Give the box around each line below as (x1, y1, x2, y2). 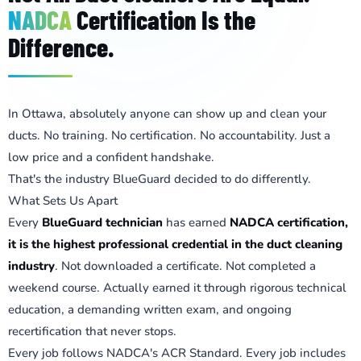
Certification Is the (72, 3, 255, 35)
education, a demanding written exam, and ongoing (8, 301, 292, 317)
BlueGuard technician (42, 214, 163, 230)
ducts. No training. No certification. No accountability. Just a (8, 127, 330, 143)
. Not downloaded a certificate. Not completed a (55, 257, 316, 274)
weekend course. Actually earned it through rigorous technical (8, 279, 346, 296)
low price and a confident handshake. (8, 148, 214, 165)
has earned (163, 214, 230, 230)
